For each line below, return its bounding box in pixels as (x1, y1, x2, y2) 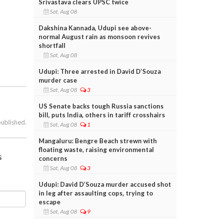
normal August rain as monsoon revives (38, 32, 160, 41)
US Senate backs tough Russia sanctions (38, 102, 164, 110)
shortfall (38, 41, 66, 49)
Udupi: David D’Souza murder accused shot (38, 180, 171, 188)
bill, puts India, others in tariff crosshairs (38, 110, 165, 119)
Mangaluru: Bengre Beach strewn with (38, 136, 157, 145)
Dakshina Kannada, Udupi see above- (38, 23, 152, 32)
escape (38, 197, 61, 206)
